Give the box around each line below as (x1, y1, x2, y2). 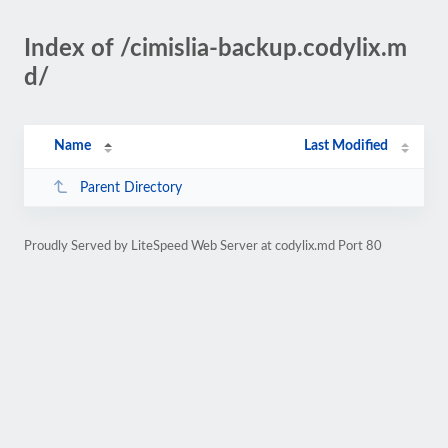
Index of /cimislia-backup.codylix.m (24, 37, 407, 61)
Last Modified (304, 139, 389, 153)
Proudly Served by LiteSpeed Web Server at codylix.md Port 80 (24, 240, 382, 252)
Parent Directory (79, 180, 182, 195)
